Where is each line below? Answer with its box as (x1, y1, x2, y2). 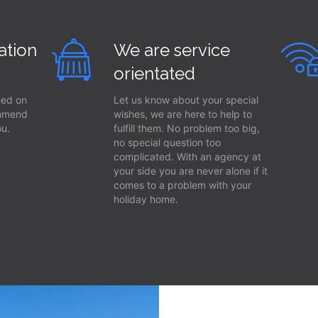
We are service (113, 40, 230, 60)
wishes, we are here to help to (113, 108, 252, 120)
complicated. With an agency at (113, 150, 261, 163)
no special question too (113, 136, 221, 148)
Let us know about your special (113, 94, 258, 106)
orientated (113, 63, 195, 84)
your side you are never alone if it (113, 165, 268, 177)
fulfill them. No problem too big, (113, 122, 260, 134)
